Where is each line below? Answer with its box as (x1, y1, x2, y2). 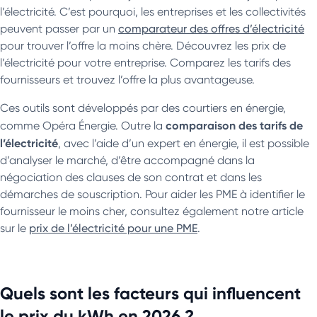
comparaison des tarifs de (166, 117, 303, 132)
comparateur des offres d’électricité (118, 21, 304, 35)
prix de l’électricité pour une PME (29, 221, 197, 235)
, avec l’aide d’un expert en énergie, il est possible (58, 136, 309, 150)
